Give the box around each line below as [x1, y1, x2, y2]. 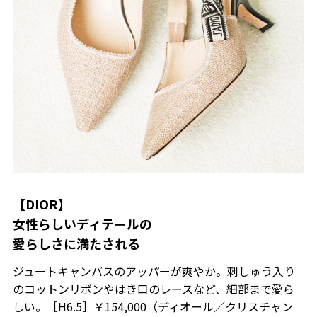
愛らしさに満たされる [12, 234, 140, 253]
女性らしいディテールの [12, 214, 152, 234]
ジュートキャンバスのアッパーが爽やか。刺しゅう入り [12, 263, 295, 280]
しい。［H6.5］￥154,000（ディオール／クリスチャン [12, 298, 293, 316]
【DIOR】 [12, 195, 71, 214]
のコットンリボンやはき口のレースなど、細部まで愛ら [12, 280, 294, 298]
